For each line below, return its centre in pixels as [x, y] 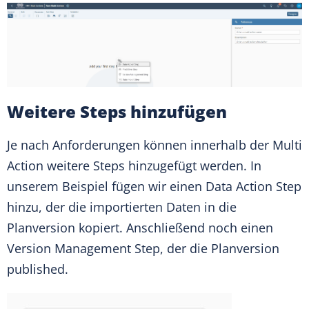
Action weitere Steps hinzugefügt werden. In [134, 165]
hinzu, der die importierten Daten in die [122, 207]
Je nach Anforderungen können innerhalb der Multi [154, 144]
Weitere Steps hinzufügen [117, 111]
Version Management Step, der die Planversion [143, 248]
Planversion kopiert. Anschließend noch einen [140, 227]
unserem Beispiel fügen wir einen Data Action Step [154, 186]
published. [38, 269]
